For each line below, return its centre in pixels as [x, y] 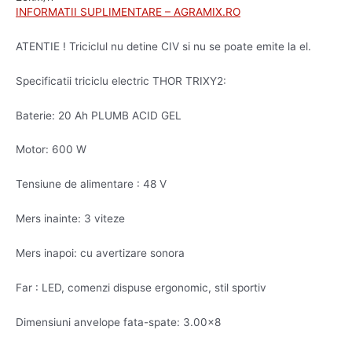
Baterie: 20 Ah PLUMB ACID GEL [99, 115]
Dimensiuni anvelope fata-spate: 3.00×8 [118, 322]
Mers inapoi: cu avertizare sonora [100, 253]
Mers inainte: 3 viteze [70, 219]
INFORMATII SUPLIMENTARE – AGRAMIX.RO [128, 11]
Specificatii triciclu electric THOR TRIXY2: [121, 81]
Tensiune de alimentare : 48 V [91, 184]
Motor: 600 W [51, 150]
